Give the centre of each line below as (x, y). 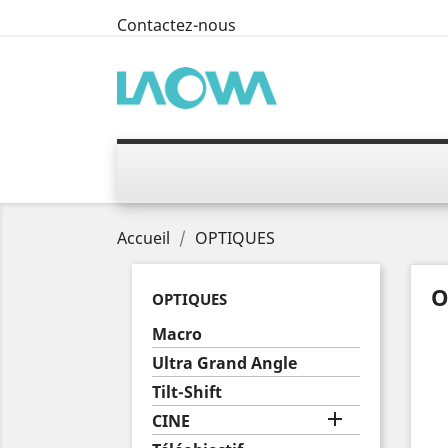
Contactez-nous (176, 25)
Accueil (143, 238)
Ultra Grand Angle (224, 363)
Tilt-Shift (187, 392)
